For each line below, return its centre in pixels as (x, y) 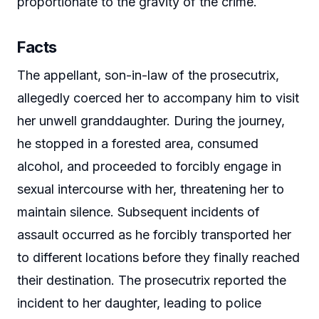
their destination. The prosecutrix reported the (152, 280)
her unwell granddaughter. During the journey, (151, 120)
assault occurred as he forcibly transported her (154, 234)
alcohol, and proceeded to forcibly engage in (149, 166)
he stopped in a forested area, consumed (138, 143)
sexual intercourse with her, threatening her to (151, 189)
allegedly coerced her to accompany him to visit (158, 98)
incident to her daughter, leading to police (139, 303)
